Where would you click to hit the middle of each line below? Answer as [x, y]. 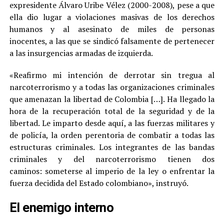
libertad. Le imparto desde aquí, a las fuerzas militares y [112, 123]
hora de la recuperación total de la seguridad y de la [112, 111]
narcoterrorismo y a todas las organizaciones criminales [112, 87]
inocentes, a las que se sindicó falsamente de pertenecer [112, 41]
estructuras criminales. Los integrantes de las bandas [112, 147]
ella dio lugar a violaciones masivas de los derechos [112, 17]
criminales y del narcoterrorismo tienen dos [112, 159]
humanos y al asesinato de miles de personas [112, 29]
